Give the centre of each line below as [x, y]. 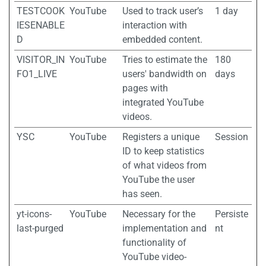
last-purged [40, 228]
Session [232, 137]
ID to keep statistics [163, 151]
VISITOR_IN [41, 60]
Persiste [232, 214]
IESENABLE [41, 25]
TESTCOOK [41, 11]
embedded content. [162, 39]
